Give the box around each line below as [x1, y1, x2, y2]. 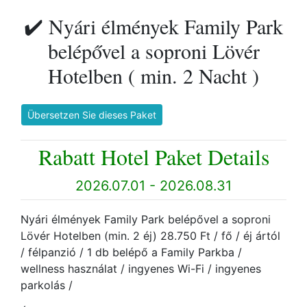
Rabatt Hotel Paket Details [38, 142, 269, 171]
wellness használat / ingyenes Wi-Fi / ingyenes [21, 262, 261, 275]
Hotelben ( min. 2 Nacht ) [48, 62, 259, 89]
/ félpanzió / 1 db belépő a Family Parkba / [21, 245, 242, 259]
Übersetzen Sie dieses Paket [27, 109, 156, 121]
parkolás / [21, 278, 76, 292]
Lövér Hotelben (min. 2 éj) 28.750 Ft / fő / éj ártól [21, 229, 280, 243]
